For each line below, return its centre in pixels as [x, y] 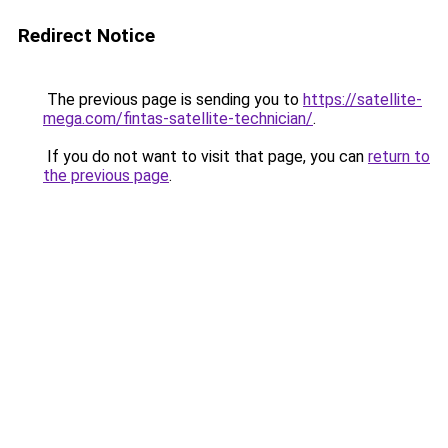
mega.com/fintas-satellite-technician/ [178, 118]
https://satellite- [362, 99]
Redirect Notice [86, 35]
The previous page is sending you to [173, 99]
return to [399, 156]
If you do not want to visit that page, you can [205, 156]
